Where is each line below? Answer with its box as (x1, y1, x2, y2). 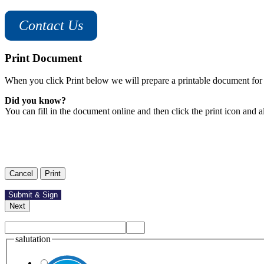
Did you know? (5, 95, 66, 106)
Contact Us (19, 17, 83, 33)
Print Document (5, 51, 82, 64)
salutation (15, 234, 51, 245)
